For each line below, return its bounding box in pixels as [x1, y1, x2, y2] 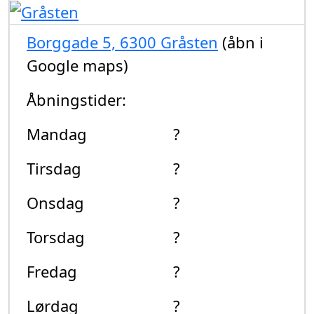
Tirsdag [27, 157, 81, 179]
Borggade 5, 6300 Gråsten [27, 31, 218, 53]
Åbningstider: [27, 88, 126, 110]
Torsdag [27, 226, 85, 247]
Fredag [27, 260, 77, 282]
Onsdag [27, 191, 84, 213]
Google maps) [27, 54, 128, 76]
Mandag [27, 123, 87, 144]
